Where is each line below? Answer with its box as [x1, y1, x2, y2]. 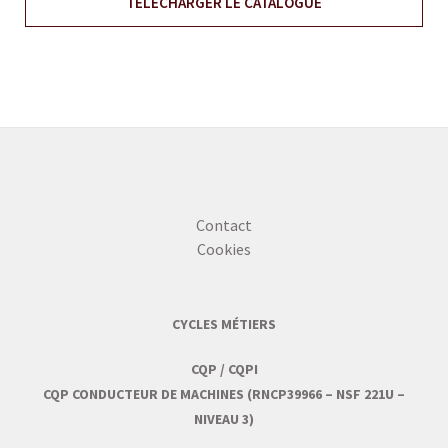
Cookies [197, 239, 251, 260]
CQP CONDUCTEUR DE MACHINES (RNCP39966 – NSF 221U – [43, 385, 405, 404]
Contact [196, 215, 252, 236]
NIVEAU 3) [194, 410, 254, 429]
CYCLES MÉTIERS [172, 315, 276, 334]
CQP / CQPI [190, 360, 258, 379]
